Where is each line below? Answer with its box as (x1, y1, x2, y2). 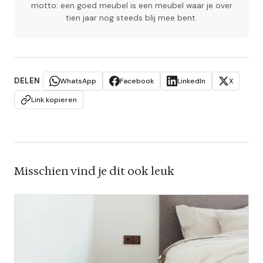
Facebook (119, 76, 154, 86)
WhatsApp (59, 76, 96, 86)
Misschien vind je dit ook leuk (14, 163, 174, 178)
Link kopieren (31, 95, 77, 104)
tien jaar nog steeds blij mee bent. (66, 12, 197, 23)
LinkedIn (177, 76, 205, 86)
